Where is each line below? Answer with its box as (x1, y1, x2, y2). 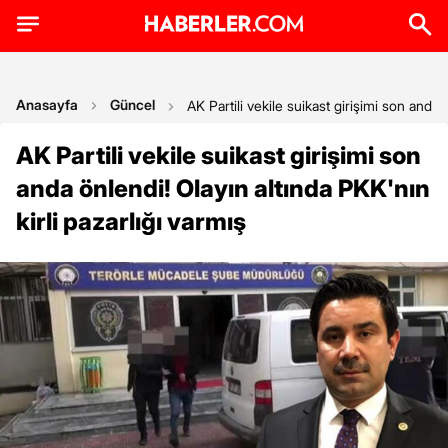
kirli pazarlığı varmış (16, 207, 246, 236)
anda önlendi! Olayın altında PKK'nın (16, 174, 430, 203)
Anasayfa (16, 96, 78, 113)
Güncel (110, 96, 155, 113)
